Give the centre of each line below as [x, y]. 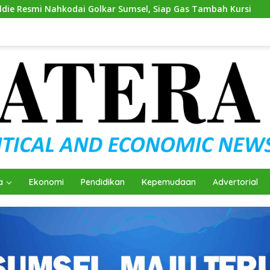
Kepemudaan [169, 182]
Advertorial [235, 182]
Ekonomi [46, 182]
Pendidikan [103, 182]
